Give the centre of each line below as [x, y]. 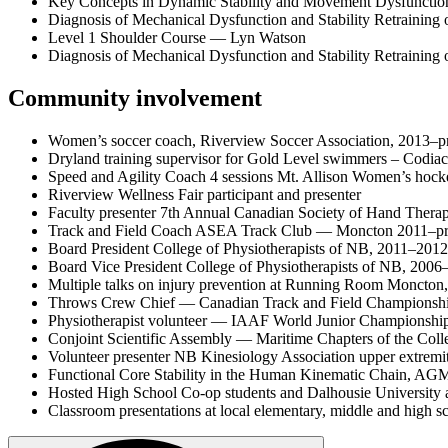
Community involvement [135, 98]
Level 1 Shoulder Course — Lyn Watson [177, 38]
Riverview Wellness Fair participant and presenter [204, 195]
